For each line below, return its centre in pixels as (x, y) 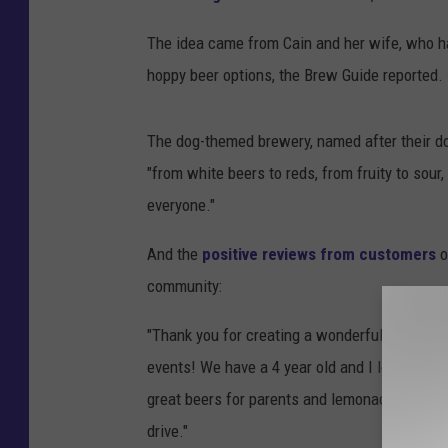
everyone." (181, 204)
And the (174, 253)
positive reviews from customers (319, 253)
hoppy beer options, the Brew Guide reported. (295, 74)
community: (184, 285)
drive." (167, 430)
